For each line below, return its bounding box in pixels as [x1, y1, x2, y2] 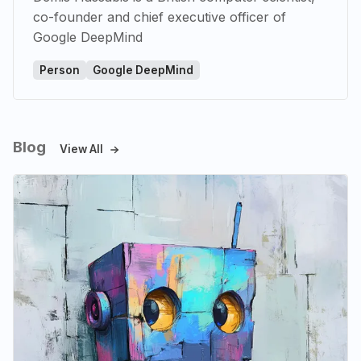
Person [39, 64, 80, 77]
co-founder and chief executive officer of [33, 9, 286, 26]
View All [59, 143, 103, 156]
